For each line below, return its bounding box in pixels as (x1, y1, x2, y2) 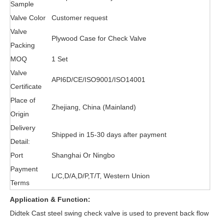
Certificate (10, 82, 42, 91)
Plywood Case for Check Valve (52, 34, 146, 43)
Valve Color (10, 14, 46, 22)
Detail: (10, 137, 30, 146)
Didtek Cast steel (10, 209, 64, 218)
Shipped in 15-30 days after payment (52, 131, 166, 139)
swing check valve (64, 209, 120, 218)
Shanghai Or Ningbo (52, 151, 115, 160)
